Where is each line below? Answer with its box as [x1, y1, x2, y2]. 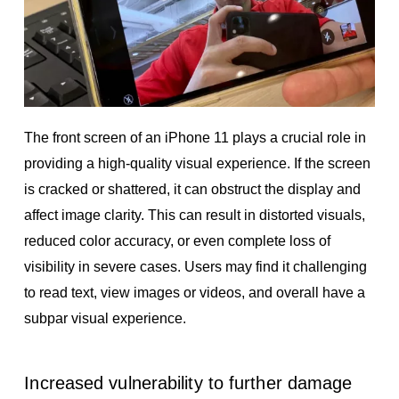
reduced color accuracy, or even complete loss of [24, 232, 331, 248]
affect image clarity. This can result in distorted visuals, [24, 207, 366, 223]
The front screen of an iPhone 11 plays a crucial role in [24, 129, 367, 145]
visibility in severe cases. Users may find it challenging [24, 258, 368, 274]
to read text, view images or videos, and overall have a [24, 284, 366, 300]
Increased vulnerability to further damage [24, 372, 353, 393]
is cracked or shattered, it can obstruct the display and [24, 181, 362, 197]
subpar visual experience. [24, 310, 187, 326]
